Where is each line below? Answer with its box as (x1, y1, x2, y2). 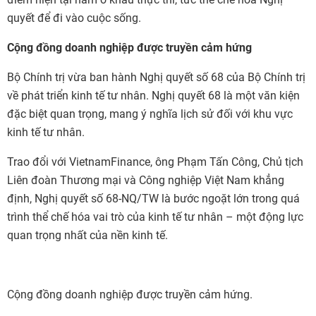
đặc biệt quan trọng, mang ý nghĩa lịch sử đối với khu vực (7, 107, 293, 121)
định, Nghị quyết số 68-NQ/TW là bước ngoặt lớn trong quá (7, 192, 300, 205)
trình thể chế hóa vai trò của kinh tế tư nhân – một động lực (7, 210, 303, 224)
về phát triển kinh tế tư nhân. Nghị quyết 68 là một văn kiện (7, 89, 300, 102)
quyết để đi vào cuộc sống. (7, 11, 141, 25)
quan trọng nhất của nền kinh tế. (7, 229, 168, 242)
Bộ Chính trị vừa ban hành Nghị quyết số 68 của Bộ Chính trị (7, 71, 305, 84)
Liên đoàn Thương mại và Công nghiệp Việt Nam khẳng (7, 174, 284, 187)
